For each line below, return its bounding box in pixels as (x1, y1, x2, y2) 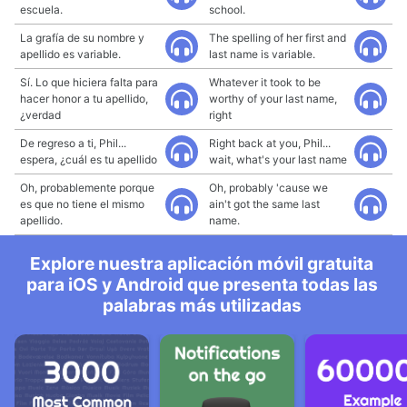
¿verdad (20, 108, 61, 122)
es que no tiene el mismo (20, 197, 144, 211)
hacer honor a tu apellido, (20, 92, 148, 105)
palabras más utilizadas (102, 294, 302, 316)
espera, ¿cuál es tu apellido (20, 153, 157, 166)
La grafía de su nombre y (20, 31, 144, 45)
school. (209, 3, 245, 16)
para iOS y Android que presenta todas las (25, 273, 378, 295)
